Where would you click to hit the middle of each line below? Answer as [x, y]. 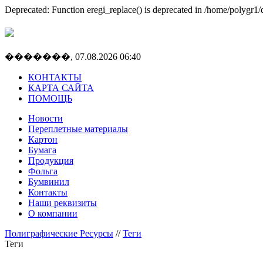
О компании [53, 213]
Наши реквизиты [63, 203]
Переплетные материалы [78, 129]
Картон [43, 139]
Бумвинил [49, 181]
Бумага [42, 150]
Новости [45, 118]
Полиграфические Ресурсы [59, 233]
